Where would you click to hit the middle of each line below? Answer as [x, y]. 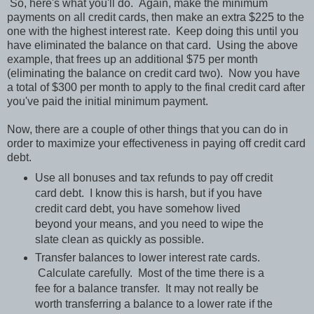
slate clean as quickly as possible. [119, 240]
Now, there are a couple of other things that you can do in [148, 130]
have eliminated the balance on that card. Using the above [152, 46]
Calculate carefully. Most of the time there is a [149, 273]
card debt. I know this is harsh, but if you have [148, 193]
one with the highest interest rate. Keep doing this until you [153, 32]
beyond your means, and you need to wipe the [149, 224]
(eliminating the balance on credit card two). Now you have [153, 74]
